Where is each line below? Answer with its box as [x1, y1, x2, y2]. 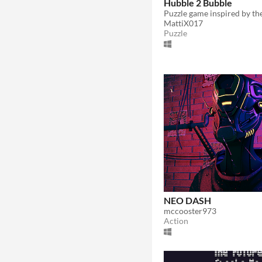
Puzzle [164, 27, 187, 38]
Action [164, 215, 188, 226]
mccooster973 [164, 205, 216, 216]
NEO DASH [164, 194, 211, 206]
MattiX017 [164, 18, 203, 28]
